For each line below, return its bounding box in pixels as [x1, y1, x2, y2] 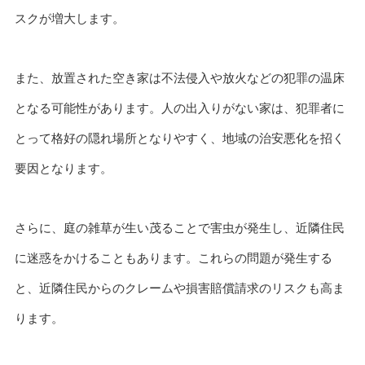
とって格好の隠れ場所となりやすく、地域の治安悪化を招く [14, 131, 345, 146]
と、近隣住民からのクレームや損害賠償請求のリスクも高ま [14, 280, 345, 295]
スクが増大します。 [14, 11, 125, 26]
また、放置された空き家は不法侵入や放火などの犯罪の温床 [14, 71, 345, 86]
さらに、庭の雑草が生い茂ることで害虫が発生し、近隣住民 [14, 220, 345, 235]
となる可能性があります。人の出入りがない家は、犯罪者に [14, 101, 345, 116]
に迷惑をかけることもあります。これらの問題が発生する [14, 250, 332, 265]
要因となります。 [14, 161, 112, 176]
